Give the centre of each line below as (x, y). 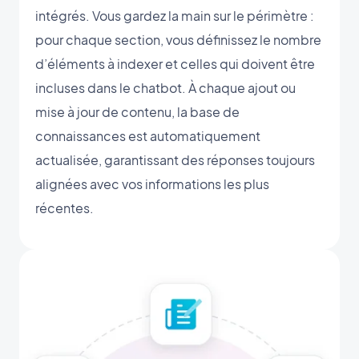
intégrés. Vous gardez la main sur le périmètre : (175, 15)
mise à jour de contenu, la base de (137, 111)
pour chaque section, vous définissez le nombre (178, 39)
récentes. (65, 208)
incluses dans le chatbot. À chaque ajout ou (165, 87)
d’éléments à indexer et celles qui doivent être (175, 63)
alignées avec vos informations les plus (152, 184)
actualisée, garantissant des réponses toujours (175, 159)
